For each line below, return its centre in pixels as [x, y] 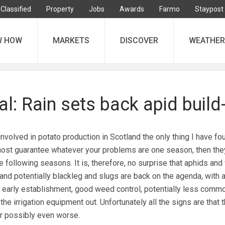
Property [60, 9]
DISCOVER [139, 40]
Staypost [209, 9]
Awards [132, 9]
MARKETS [71, 40]
